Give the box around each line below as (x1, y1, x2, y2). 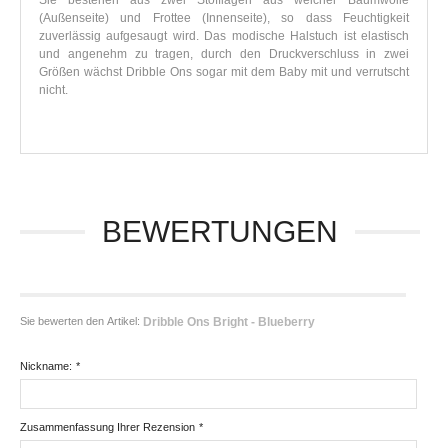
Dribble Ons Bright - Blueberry (143, 314, 315, 329)
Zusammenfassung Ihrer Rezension (20, 421, 195, 434)
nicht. (39, 83, 68, 98)
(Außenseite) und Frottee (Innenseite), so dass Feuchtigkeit (39, 11, 409, 26)
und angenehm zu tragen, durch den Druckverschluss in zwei (39, 47, 409, 62)
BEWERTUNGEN (102, 215, 338, 249)
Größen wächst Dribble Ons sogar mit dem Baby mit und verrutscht (39, 65, 409, 80)
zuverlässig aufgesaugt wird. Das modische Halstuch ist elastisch (39, 29, 409, 44)
